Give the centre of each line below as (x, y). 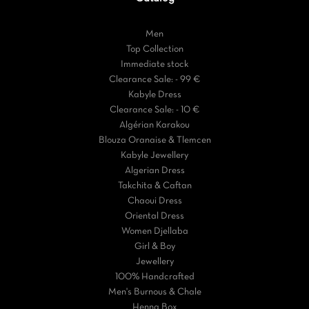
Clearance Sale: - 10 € (154, 110)
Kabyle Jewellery (154, 155)
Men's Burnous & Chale (154, 292)
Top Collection (154, 49)
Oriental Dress (154, 216)
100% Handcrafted (154, 277)
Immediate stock (154, 64)
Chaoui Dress (154, 201)
